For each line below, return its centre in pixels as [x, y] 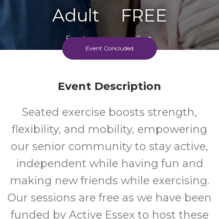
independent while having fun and [109, 164]
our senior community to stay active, [109, 146]
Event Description [109, 86]
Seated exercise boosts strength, [109, 112]
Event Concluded [109, 48]
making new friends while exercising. [109, 181]
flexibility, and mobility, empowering [109, 129]
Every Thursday [109, 68]
